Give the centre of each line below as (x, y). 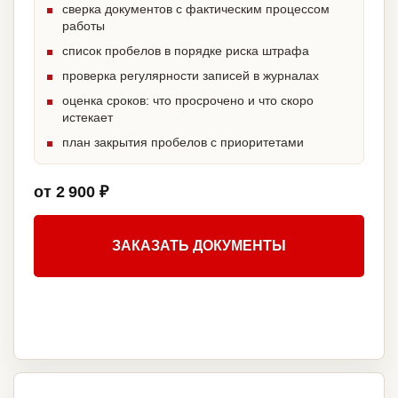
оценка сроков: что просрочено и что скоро (188, 101)
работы (84, 26)
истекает (88, 118)
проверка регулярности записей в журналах (191, 76)
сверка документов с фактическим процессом (196, 9)
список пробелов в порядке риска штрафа (186, 51)
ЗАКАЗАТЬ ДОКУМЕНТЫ (199, 246)
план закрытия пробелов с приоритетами (183, 143)
